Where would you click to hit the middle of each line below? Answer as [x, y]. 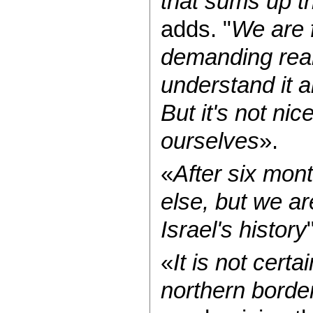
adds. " [196, 29]
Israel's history [233, 229]
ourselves [210, 140]
